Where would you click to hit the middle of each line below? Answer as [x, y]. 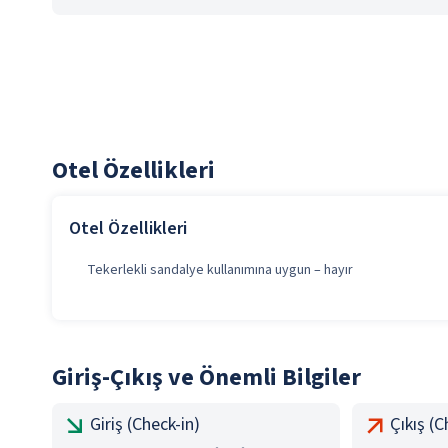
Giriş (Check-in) [145, 424]
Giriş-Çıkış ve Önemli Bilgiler [206, 377]
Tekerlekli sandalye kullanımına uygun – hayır [220, 270]
